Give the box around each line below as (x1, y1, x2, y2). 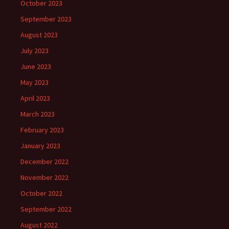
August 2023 (20, 30, 58, 40)
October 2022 (20, 189, 62, 198)
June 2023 (20, 62, 51, 72)
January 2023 (20, 141, 60, 151)
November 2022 (20, 173, 68, 182)
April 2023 (20, 94, 50, 103)
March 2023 (20, 109, 55, 119)
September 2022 (20, 204, 72, 214)
